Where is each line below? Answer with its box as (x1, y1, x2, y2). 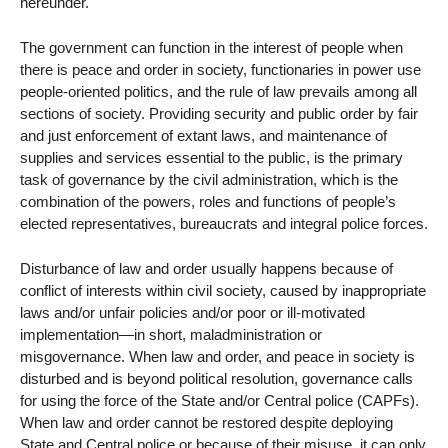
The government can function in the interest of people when (20, 39, 403, 57)
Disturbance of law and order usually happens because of (20, 259, 393, 277)
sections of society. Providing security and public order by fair (20, 105, 418, 123)
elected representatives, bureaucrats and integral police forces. (20, 215, 428, 233)
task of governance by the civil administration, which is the (20, 171, 398, 189)
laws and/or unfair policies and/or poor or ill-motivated (20, 303, 365, 321)
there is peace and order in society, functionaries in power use (20, 61, 421, 79)
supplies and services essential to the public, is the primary (20, 149, 403, 167)
